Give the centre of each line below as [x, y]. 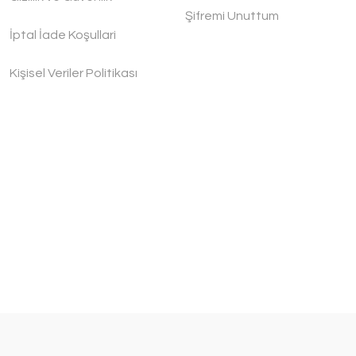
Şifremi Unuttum [232, 16]
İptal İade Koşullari [63, 35]
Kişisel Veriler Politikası [74, 73]
